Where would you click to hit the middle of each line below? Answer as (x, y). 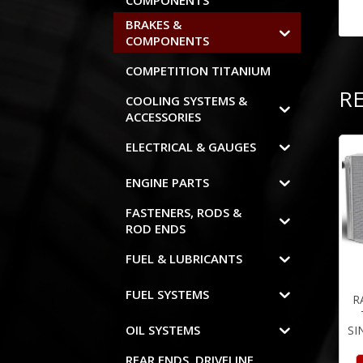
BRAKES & (154, 25)
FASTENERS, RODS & (184, 213)
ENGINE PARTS (168, 183)
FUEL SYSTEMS (168, 295)
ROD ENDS (156, 229)
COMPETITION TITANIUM (199, 71)
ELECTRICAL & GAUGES (191, 147)
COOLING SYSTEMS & (187, 101)
